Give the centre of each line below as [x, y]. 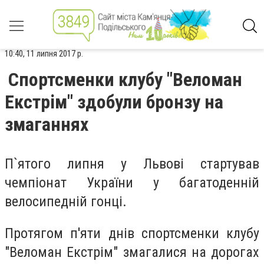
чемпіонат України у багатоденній [132, 183]
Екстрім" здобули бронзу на [114, 102]
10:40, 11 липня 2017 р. [44, 54]
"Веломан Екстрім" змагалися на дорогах [132, 252]
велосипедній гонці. [66, 202]
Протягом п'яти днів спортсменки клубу [132, 233]
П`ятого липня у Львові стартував [132, 164]
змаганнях [47, 124]
